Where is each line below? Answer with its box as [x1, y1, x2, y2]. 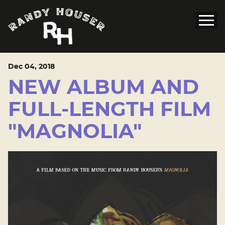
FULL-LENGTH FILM [8, 100, 211, 121]
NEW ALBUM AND [8, 78, 199, 98]
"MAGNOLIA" [8, 122, 142, 143]
